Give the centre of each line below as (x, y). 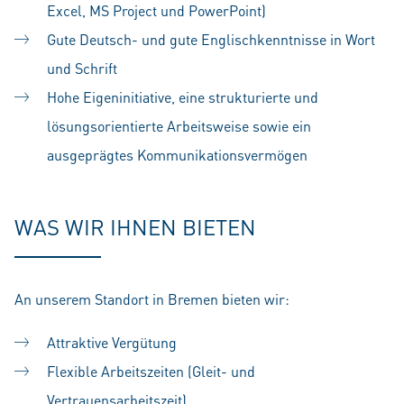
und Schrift (82, 68)
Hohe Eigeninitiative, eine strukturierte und (183, 97)
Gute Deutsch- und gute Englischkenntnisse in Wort (211, 39)
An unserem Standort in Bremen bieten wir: (152, 299)
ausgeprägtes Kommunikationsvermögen (177, 155)
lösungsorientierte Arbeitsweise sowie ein (179, 126)
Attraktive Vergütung (112, 342)
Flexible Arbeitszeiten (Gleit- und (151, 371)
